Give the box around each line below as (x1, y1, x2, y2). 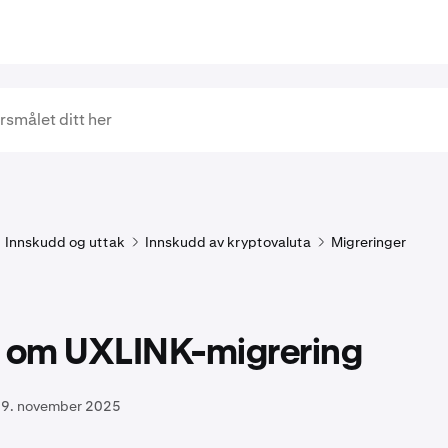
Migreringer (331, 233, 406, 251)
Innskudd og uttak (5, 233, 125, 251)
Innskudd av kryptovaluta (145, 233, 311, 251)
